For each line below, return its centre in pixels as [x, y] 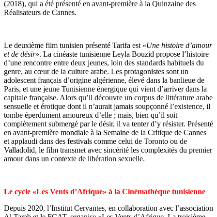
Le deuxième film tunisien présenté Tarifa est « [75, 45]
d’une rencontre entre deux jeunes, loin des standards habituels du [104, 62]
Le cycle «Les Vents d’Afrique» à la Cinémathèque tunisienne [105, 191]
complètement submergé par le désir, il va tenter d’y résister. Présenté [108, 124]
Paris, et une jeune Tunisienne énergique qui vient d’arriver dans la [105, 89]
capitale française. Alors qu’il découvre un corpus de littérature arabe [108, 97]
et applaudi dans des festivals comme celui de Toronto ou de [95, 141]
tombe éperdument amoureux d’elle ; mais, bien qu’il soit [91, 115]
